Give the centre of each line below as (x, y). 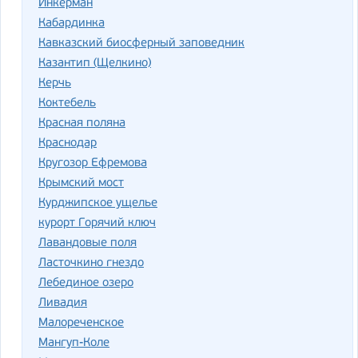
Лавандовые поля (88, 243)
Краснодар (68, 143)
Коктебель (67, 103)
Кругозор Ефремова (93, 163)
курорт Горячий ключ (97, 223)
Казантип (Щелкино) (95, 63)
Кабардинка (72, 23)
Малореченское (81, 323)
